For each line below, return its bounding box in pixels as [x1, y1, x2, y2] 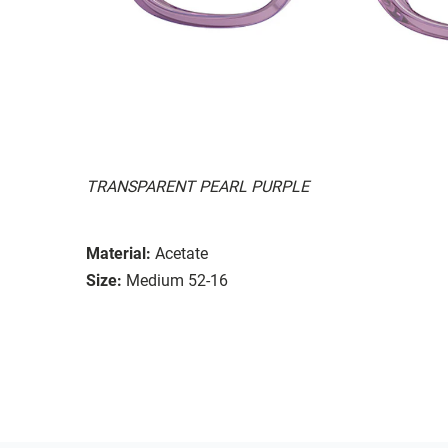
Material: [86, 243, 151, 263]
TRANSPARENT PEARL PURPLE [86, 176, 309, 196]
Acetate [155, 243, 208, 263]
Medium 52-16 [126, 270, 228, 290]
